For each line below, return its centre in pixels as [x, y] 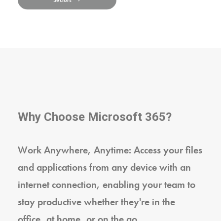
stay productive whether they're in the [96, 202]
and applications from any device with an [104, 167]
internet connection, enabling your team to [107, 184]
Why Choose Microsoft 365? [95, 117]
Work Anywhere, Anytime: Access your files [110, 150]
